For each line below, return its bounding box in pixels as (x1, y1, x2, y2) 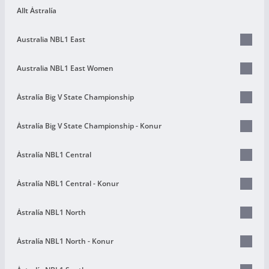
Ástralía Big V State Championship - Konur (17, 120, 162, 131)
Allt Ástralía (17, 5, 56, 16)
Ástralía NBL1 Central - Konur (17, 178, 119, 189)
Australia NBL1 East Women (17, 62, 113, 73)
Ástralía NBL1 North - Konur (17, 235, 113, 246)
